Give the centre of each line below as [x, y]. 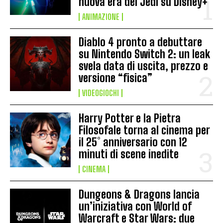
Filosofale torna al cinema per [145, 130]
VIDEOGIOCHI [101, 93]
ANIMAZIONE [101, 17]
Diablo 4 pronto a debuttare [141, 42]
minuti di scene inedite [129, 154]
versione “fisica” [116, 78]
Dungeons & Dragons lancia [139, 195]
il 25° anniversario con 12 [133, 142]
